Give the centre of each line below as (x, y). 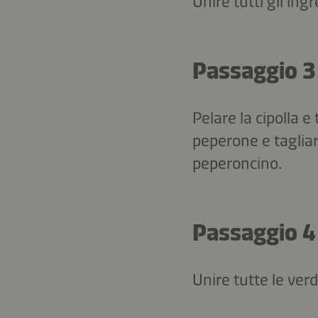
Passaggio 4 (254, 232)
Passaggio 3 (254, 71)
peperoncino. (237, 163)
